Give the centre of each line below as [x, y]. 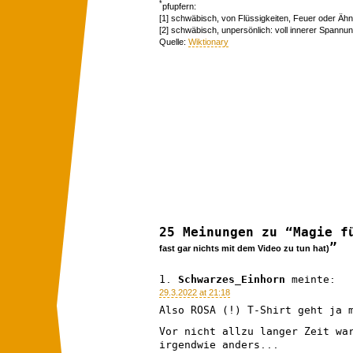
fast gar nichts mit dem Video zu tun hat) [244, 248]
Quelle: [174, 42]
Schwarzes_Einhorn [232, 279]
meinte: [314, 279]
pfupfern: [179, 7]
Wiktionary [208, 42]
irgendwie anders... [219, 344]
